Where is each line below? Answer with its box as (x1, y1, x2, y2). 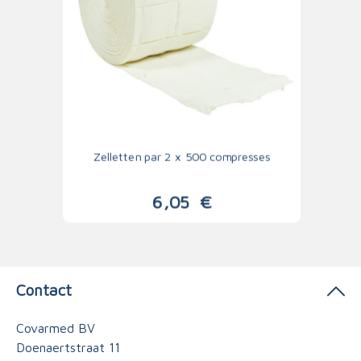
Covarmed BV (16, 321, 95, 335)
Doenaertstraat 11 (16, 340, 120, 355)
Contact (16, 280, 72, 299)
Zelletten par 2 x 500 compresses (93, 149, 270, 164)
